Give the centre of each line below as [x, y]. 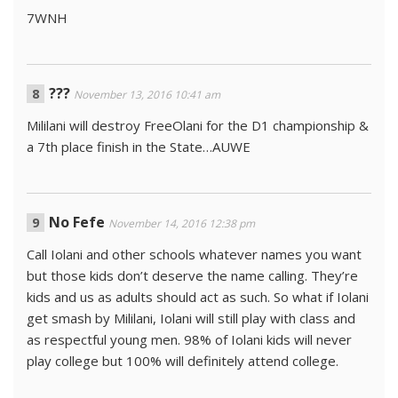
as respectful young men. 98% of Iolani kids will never [189, 339]
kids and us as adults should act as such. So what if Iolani [198, 296]
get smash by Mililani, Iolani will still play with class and [191, 318]
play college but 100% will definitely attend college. [183, 360]
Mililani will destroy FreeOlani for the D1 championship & [198, 125]
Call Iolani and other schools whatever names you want [194, 254]
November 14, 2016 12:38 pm [182, 223]
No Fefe [77, 222]
